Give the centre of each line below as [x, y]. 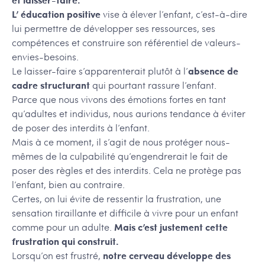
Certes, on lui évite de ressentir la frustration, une [117, 199]
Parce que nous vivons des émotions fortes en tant [119, 99]
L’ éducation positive [56, 14]
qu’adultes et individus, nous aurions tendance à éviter [129, 114]
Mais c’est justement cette [171, 227]
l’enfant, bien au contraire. [68, 185]
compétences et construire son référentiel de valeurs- [126, 43]
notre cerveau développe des [167, 256]
